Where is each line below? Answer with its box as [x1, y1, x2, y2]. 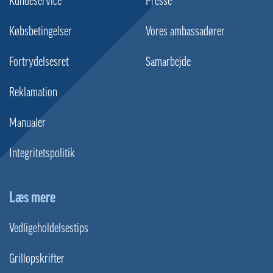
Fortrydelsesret [9, 55, 69, 69]
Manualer [9, 116, 46, 130]
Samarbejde [146, 55, 191, 69]
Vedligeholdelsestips [9, 221, 88, 235]
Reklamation [9, 85, 57, 99]
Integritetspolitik [9, 146, 75, 160]
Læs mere [9, 188, 55, 206]
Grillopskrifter [9, 252, 65, 266]
